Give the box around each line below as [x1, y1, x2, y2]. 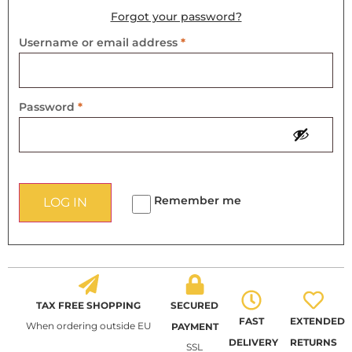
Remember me [154, 193, 241, 207]
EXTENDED [290, 315, 346, 328]
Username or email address [19, 35, 181, 49]
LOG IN [43, 195, 87, 211]
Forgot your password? [110, 9, 242, 24]
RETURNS [290, 336, 338, 349]
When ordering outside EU [25, 320, 152, 332]
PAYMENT [170, 321, 218, 333]
